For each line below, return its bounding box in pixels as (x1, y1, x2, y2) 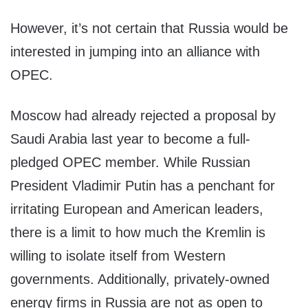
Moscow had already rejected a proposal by (10, 108, 276, 124)
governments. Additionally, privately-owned (10, 272, 269, 287)
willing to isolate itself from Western (10, 248, 225, 264)
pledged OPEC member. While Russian (10, 155, 250, 170)
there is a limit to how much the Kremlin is (10, 225, 265, 241)
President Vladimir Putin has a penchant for (10, 178, 275, 194)
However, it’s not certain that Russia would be (10, 21, 288, 36)
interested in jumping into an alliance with (10, 44, 260, 60)
